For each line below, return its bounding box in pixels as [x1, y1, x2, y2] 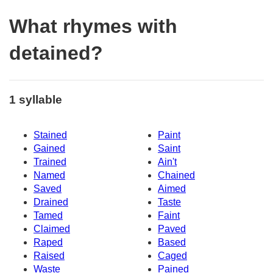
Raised [34, 250, 65, 261]
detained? [9, 42, 103, 65]
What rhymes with [9, 15, 177, 38]
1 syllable [9, 93, 62, 106]
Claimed [34, 224, 70, 235]
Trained [34, 157, 66, 168]
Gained [34, 143, 65, 154]
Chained [158, 170, 195, 181]
